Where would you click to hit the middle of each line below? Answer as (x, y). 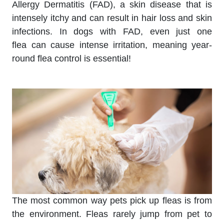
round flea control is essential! (71, 58)
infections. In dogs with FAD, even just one (112, 31)
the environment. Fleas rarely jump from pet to (112, 214)
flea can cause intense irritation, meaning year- (112, 45)
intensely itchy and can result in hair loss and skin (112, 18)
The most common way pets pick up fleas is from (112, 200)
